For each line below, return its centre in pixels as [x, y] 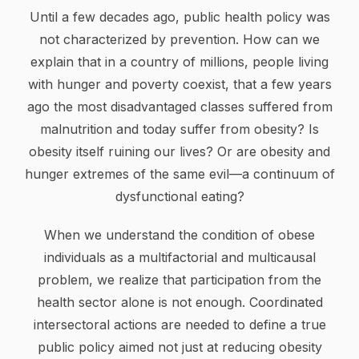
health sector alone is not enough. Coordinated [179, 302]
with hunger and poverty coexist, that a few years [179, 84]
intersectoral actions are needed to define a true [179, 325]
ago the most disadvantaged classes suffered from [179, 107]
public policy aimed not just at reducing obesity [179, 347]
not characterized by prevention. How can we [179, 39]
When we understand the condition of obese [179, 235]
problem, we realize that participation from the [179, 280]
